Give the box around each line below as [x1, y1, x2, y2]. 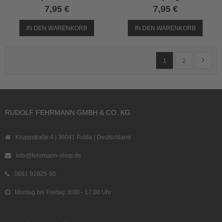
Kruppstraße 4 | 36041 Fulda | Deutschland [15, 134, 131, 141]
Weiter [201, 57, 219, 64]
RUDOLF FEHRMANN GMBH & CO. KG [5, 109, 130, 116]
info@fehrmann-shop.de [16, 152, 81, 159]
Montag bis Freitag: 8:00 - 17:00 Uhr [15, 189, 111, 196]
